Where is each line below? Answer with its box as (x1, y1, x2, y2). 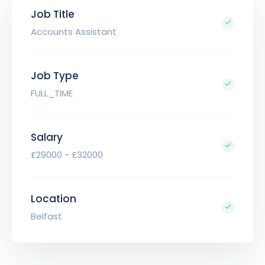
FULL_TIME (31, 87, 73, 100)
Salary (31, 130, 63, 145)
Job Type (31, 69, 79, 83)
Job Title (31, 7, 75, 22)
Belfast (31, 210, 62, 223)
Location (31, 192, 76, 206)
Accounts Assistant (31, 25, 117, 38)
